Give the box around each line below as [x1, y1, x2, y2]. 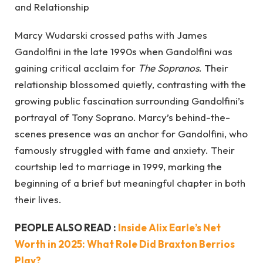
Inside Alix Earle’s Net [118, 221, 221, 234]
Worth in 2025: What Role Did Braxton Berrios [15, 238, 235, 251]
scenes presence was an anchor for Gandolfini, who [15, 127, 248, 140]
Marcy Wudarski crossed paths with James [15, 29, 207, 41]
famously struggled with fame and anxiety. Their [15, 144, 235, 156]
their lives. [15, 193, 62, 205]
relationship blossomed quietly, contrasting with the [15, 78, 246, 90]
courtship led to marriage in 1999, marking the [15, 160, 222, 173]
